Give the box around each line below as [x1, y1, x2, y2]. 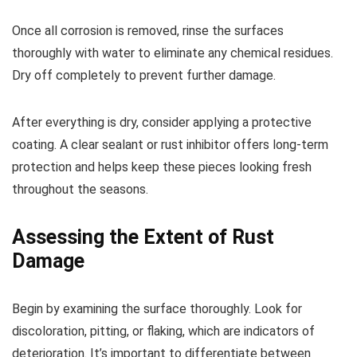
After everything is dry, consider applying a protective [12, 114, 312, 130]
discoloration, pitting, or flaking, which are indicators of [12, 323, 315, 339]
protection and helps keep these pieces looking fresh [12, 159, 312, 175]
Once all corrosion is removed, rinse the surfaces [12, 22, 284, 38]
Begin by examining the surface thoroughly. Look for [12, 300, 302, 316]
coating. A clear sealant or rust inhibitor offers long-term [12, 136, 328, 152]
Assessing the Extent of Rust [12, 225, 274, 249]
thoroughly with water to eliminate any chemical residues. [12, 45, 333, 61]
